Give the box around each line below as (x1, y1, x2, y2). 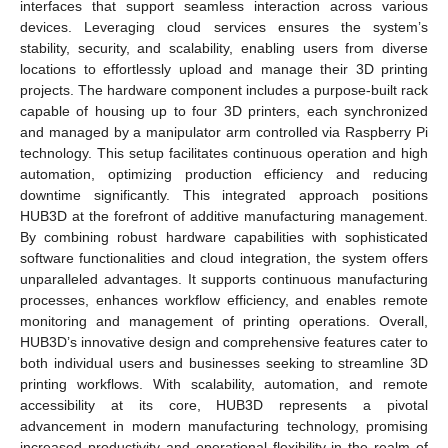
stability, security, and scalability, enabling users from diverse (20, 39, 428, 56)
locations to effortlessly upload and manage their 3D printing (20, 60, 428, 77)
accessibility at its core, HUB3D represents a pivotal (20, 396, 428, 413)
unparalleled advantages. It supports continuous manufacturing (20, 270, 428, 287)
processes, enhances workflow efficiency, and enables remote (20, 291, 428, 308)
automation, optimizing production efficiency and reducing (20, 165, 428, 182)
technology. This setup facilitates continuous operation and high (20, 144, 428, 161)
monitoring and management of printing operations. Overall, (20, 312, 428, 329)
